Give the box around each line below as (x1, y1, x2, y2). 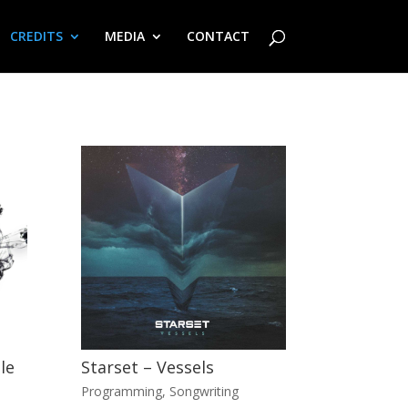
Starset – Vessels (81, 356, 215, 379)
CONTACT (186, 27, 250, 45)
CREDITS (9, 27, 63, 45)
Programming (81, 382, 163, 400)
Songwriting (169, 382, 240, 400)
